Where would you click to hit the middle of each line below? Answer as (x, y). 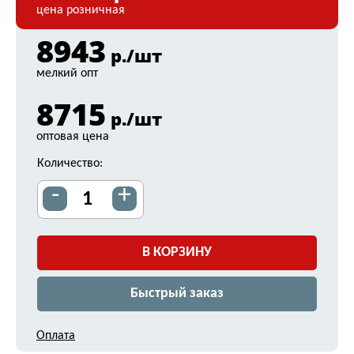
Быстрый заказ (177, 294)
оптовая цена (73, 137)
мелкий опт (67, 73)
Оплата (56, 336)
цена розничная (81, 10)
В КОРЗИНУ (177, 252)
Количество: (70, 164)
